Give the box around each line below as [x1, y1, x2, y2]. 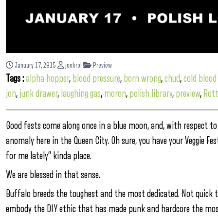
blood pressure [73, 73, 120, 84]
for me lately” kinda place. [6, 150, 91, 161]
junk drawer [19, 88, 57, 99]
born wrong [124, 73, 161, 84]
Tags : [6, 73, 26, 84]
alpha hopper [26, 73, 69, 84]
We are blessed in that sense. [6, 169, 100, 180]
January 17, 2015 [15, 61, 56, 69]
